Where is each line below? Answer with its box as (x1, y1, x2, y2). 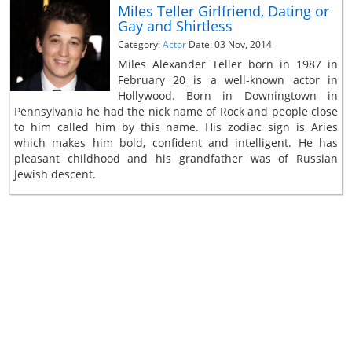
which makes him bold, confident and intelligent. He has (14, 134, 338, 150)
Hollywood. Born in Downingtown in (117, 87, 338, 103)
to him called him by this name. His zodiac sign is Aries (14, 119, 338, 134)
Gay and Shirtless (117, 16, 233, 35)
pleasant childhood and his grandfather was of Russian (14, 150, 338, 166)
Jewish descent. (14, 166, 96, 181)
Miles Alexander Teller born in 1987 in (117, 56, 338, 71)
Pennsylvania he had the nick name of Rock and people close (14, 103, 338, 119)
